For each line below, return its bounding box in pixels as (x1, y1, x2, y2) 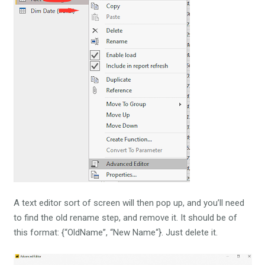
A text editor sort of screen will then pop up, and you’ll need (13, 198, 244, 209)
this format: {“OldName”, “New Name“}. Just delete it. (13, 227, 218, 238)
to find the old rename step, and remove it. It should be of (13, 212, 237, 224)
